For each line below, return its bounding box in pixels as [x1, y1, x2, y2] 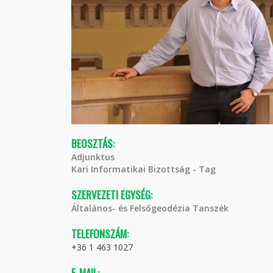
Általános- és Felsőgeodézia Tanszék [71, 202, 229, 214]
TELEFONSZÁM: [71, 226, 129, 241]
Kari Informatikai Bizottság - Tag [71, 163, 216, 175]
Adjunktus [71, 151, 115, 163]
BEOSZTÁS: [71, 136, 115, 151]
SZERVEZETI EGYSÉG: [71, 187, 152, 202]
